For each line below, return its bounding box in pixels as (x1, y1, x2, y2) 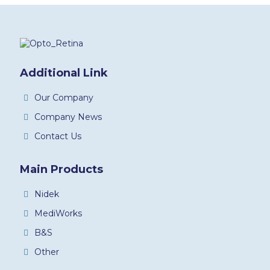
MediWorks (34, 207, 82, 219)
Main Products (20, 162, 103, 176)
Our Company (34, 92, 93, 103)
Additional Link (20, 66, 108, 80)
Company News (34, 111, 102, 122)
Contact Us (34, 130, 81, 142)
